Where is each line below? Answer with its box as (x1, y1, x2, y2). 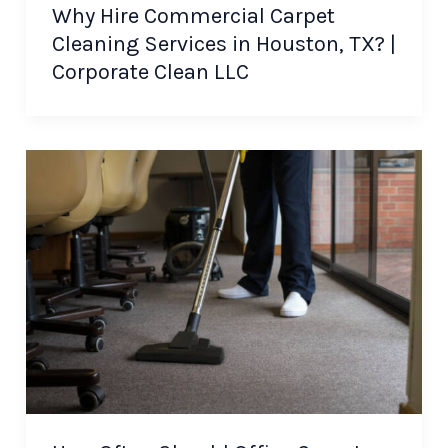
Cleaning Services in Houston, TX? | (51, 31, 396, 58)
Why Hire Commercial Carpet (51, 3, 335, 30)
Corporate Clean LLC (51, 59, 249, 86)
